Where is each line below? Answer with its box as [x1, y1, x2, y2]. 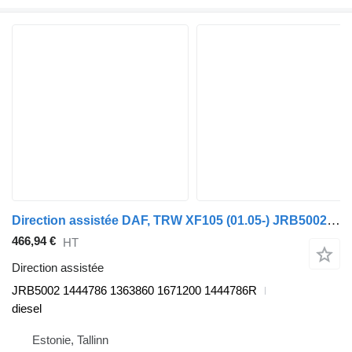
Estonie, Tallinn [32, 333, 108, 347]
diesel [12, 302, 42, 316]
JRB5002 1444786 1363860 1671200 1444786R [12, 284, 257, 298]
